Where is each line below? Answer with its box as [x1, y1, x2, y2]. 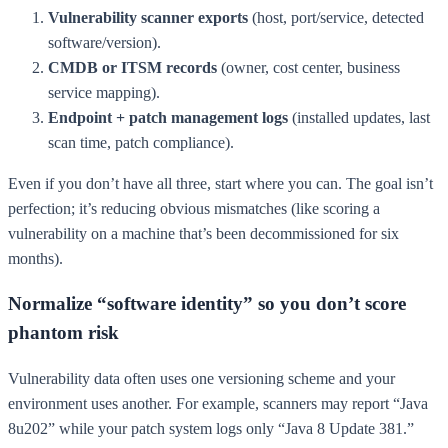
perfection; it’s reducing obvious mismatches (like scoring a [8, 199, 380, 217]
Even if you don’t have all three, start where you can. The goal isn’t [8, 174, 433, 192]
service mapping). [48, 83, 160, 101]
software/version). [48, 33, 161, 51]
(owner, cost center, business [217, 58, 400, 76]
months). [8, 249, 63, 267]
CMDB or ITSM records [48, 58, 217, 76]
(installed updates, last [288, 108, 430, 126]
